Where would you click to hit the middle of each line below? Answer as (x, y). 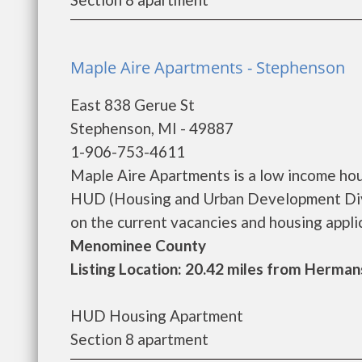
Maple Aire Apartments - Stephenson (208, 67)
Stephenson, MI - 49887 (152, 128)
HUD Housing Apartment (157, 316)
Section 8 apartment (139, 339)
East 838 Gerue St (133, 105)
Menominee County (138, 245)
